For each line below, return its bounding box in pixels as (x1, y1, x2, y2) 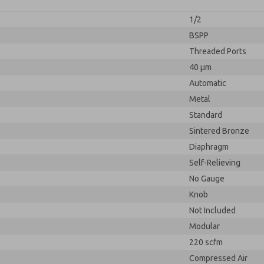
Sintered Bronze (189, 126, 249, 136)
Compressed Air (189, 253, 247, 263)
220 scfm (189, 237, 223, 247)
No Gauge (189, 174, 225, 183)
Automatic (189, 78, 226, 88)
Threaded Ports (189, 47, 246, 56)
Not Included (189, 206, 236, 215)
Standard (189, 110, 222, 120)
